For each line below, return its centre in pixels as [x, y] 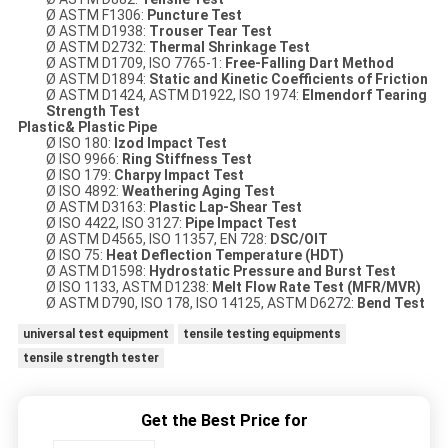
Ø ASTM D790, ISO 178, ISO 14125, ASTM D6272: [201, 303]
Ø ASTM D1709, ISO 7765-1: [135, 63]
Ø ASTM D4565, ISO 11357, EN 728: [156, 239]
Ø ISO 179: [79, 175]
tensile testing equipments [261, 334]
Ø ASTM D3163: [97, 207]
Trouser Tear [193, 31]
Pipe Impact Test [240, 223]
